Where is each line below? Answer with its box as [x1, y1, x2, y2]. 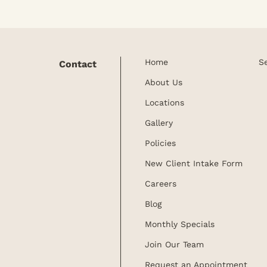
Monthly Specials [144, 219, 215, 229]
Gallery [144, 118, 173, 128]
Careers [144, 179, 176, 189]
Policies [144, 138, 176, 148]
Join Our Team [144, 240, 204, 250]
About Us [144, 77, 182, 88]
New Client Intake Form [144, 159, 243, 169]
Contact [58, 58, 97, 70]
